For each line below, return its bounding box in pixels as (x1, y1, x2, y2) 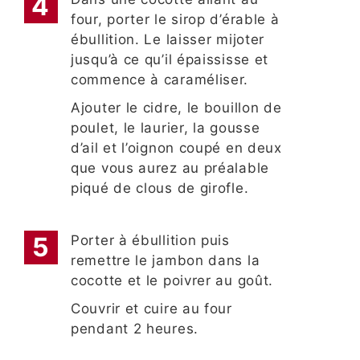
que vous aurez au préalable (71, 160, 269, 177)
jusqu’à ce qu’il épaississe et (71, 51, 269, 68)
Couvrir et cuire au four (71, 301, 232, 317)
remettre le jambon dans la (71, 252, 260, 269)
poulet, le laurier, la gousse (71, 120, 260, 137)
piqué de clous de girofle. (71, 180, 253, 197)
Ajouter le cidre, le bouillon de (71, 100, 282, 117)
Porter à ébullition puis (71, 232, 230, 249)
